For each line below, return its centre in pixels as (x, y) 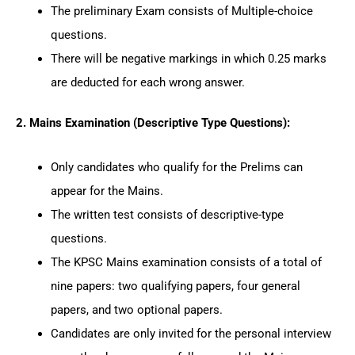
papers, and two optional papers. (136, 310)
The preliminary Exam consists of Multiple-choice (181, 11)
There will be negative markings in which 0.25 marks (188, 58)
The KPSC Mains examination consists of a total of (186, 262)
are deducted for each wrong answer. (147, 82)
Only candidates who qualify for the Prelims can (176, 167)
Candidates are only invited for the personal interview (191, 334)
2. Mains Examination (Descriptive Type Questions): (153, 123)
